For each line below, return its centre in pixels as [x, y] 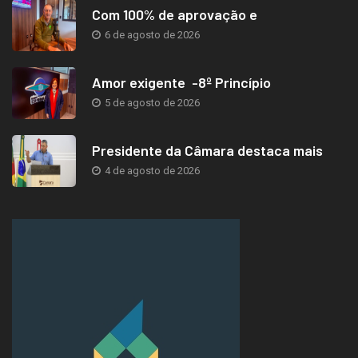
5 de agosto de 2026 [151, 102]
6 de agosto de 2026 [151, 34]
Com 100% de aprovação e [175, 14]
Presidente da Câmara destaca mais [207, 150]
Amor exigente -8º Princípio [181, 82]
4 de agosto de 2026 [151, 170]
